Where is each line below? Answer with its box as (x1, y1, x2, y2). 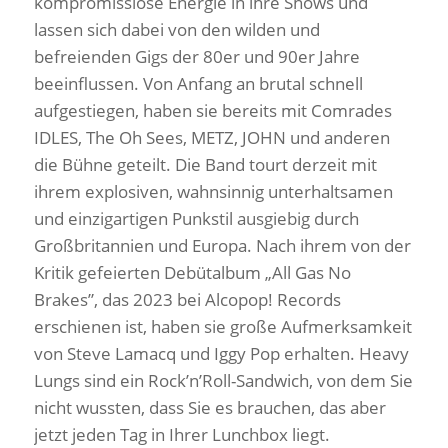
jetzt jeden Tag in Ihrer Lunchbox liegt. (33, 422, 330, 446)
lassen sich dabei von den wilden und (33, 17, 320, 41)
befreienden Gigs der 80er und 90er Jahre (33, 44, 360, 68)
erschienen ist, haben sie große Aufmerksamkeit (33, 314, 412, 338)
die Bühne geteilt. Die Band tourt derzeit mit (33, 152, 377, 176)
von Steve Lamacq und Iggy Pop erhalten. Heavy (33, 341, 409, 365)
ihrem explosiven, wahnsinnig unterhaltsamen (33, 179, 393, 203)
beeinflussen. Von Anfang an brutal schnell (33, 71, 363, 95)
